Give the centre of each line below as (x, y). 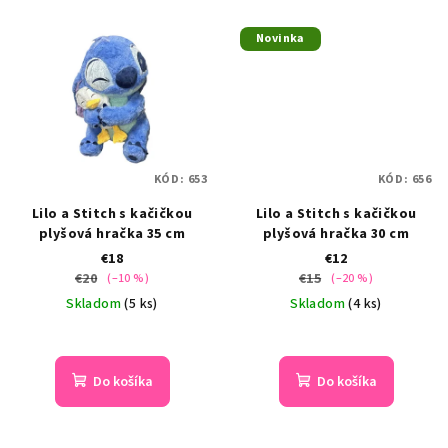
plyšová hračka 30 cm (336, 233)
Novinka (280, 39)
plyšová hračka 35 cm (112, 233)
